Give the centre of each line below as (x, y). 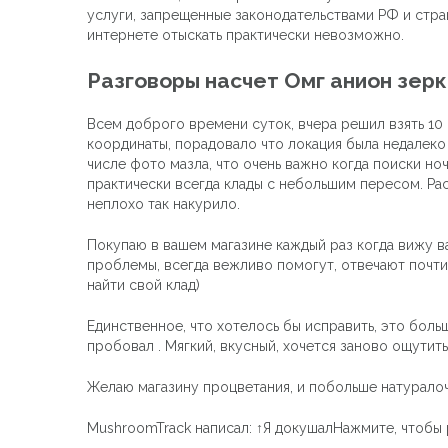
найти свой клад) (143, 284)
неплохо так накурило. (163, 203)
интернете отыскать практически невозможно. (245, 35)
